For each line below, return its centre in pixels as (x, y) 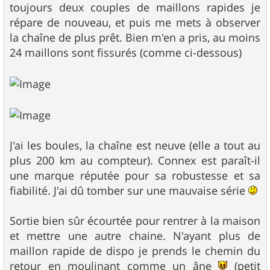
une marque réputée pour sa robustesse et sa (135, 175)
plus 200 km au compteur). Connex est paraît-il (135, 160)
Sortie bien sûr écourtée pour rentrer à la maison (135, 220)
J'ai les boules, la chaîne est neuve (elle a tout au (135, 145)
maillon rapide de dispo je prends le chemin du (135, 250)
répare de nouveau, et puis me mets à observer (135, 23)
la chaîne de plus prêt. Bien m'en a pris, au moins (135, 38)
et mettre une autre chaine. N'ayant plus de (135, 235)
